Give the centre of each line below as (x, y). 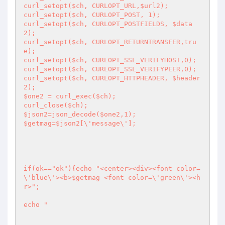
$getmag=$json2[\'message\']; (80, 123)
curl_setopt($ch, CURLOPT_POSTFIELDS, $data (108, 24)
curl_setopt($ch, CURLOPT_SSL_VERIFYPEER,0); (110, 69)
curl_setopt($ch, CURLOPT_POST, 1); (92, 15)
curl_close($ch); (58, 105)
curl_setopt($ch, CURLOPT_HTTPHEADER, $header (112, 78)
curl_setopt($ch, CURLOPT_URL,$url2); (98, 6)
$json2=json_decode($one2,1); (80, 114)
